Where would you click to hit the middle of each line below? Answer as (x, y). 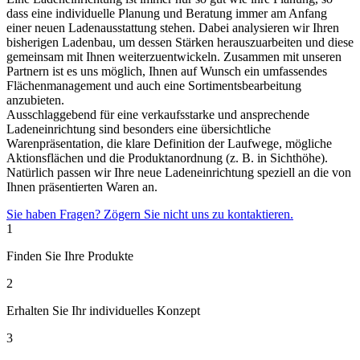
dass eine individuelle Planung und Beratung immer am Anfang (167, 14)
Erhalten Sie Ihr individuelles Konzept (103, 311)
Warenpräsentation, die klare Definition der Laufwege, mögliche (169, 144)
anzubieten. (35, 100)
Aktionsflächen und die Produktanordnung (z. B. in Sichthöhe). (167, 158)
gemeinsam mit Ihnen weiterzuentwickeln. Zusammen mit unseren (174, 57)
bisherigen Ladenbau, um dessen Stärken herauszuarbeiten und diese (180, 43)
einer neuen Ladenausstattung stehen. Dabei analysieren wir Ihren (173, 28)
